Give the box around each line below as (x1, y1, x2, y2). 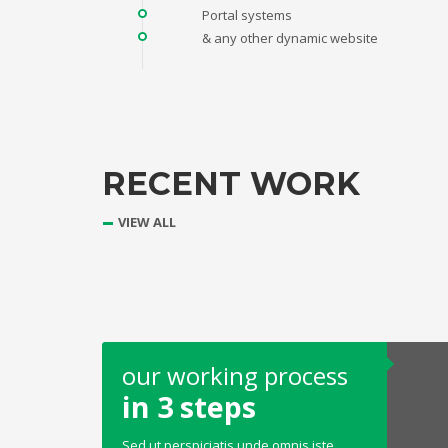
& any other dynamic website (202, 28, 378, 47)
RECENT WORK (102, 164, 360, 204)
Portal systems (202, 5, 292, 24)
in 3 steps (122, 387, 256, 427)
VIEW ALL (118, 213, 176, 232)
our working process (122, 359, 348, 393)
